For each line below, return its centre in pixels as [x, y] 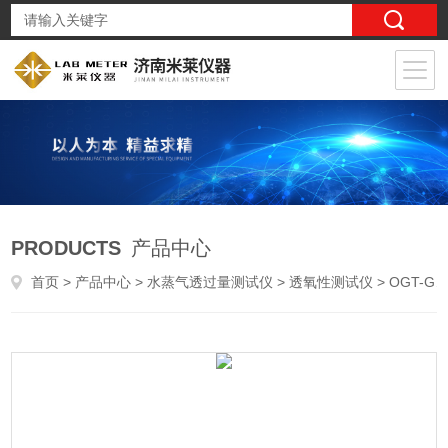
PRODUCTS [66, 248]
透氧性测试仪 [331, 282]
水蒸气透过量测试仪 [210, 282]
